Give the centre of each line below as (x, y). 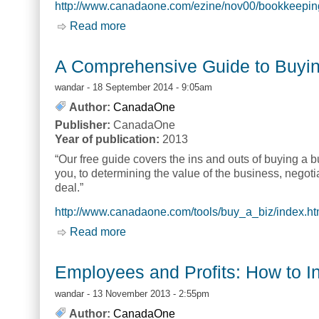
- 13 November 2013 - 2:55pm (147, 293)
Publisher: (84, 125)
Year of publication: (109, 140)
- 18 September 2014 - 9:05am (148, 88)
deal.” (69, 188)
